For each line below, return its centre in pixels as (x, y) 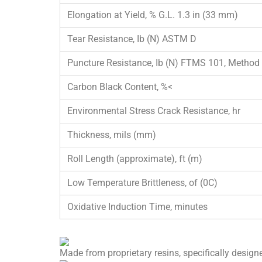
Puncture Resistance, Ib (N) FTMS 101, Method (163, 63)
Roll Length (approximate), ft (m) (135, 159)
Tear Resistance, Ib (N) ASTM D (132, 39)
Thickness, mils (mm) (112, 135)
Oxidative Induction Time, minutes (137, 207)
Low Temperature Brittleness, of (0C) (142, 183)
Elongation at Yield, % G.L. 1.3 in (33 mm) (153, 15)
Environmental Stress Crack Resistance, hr (154, 111)
